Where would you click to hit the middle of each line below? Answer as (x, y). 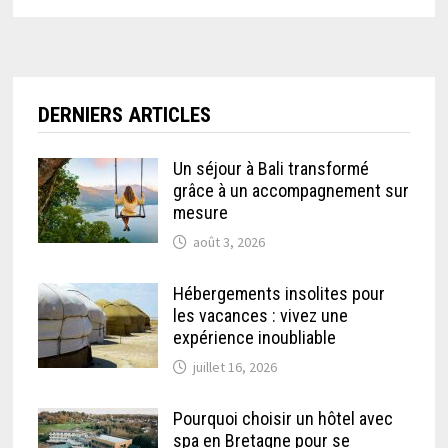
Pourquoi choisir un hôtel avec (283, 419)
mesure (201, 213)
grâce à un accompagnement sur (291, 191)
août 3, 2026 (229, 242)
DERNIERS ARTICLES (125, 115)
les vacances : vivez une (261, 316)
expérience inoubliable (255, 338)
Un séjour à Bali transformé (271, 169)
